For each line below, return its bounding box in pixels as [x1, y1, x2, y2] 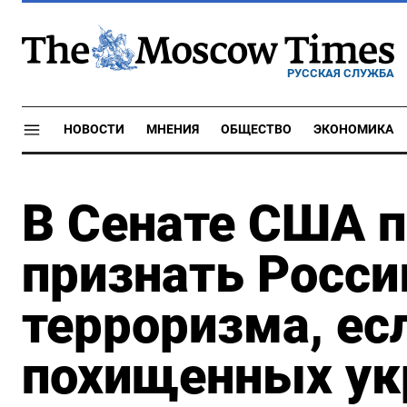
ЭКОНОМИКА [313, 122, 393, 137]
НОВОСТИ [64, 122, 124, 137]
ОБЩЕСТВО [221, 122, 292, 137]
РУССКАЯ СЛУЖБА [287, 65, 394, 80]
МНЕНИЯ [146, 122, 199, 137]
